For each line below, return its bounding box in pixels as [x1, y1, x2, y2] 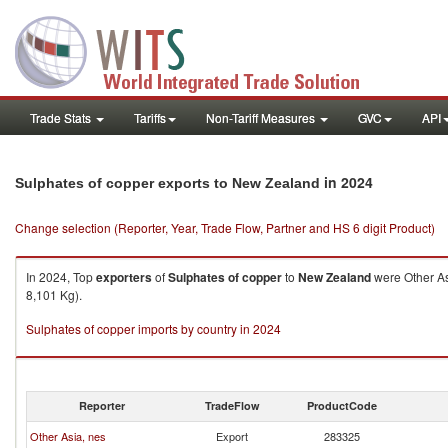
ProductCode [307, 398, 377, 413]
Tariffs [134, 109, 166, 126]
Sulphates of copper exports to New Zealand [15, 175, 320, 191]
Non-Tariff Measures [206, 109, 318, 126]
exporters [96, 268, 152, 286]
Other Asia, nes [30, 428, 106, 444]
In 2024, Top [26, 268, 96, 285]
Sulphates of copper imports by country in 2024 [26, 320, 281, 337]
